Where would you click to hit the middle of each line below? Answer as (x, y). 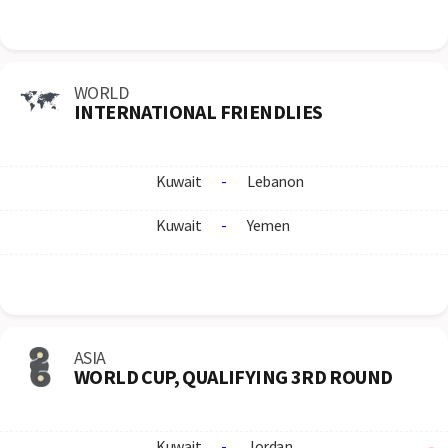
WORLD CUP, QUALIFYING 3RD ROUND (233, 376)
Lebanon (275, 181)
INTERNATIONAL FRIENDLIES (198, 111)
